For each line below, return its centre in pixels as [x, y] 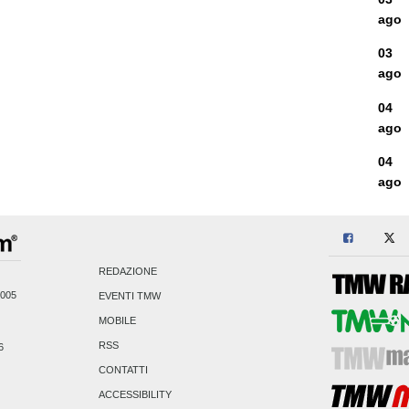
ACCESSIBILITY [136, 394]
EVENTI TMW [130, 295]
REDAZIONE [128, 271]
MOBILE [118, 320]
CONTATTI [124, 369]
